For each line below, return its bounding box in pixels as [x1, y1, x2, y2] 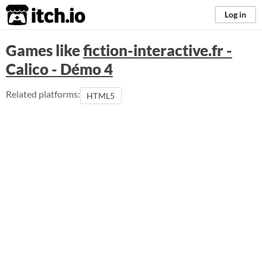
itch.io [5, 4, 57, 27]
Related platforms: [6, 88, 80, 99]
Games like [6, 41, 83, 60]
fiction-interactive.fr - [83, 41, 232, 60]
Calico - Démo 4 [6, 60, 113, 78]
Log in [225, 9, 246, 19]
